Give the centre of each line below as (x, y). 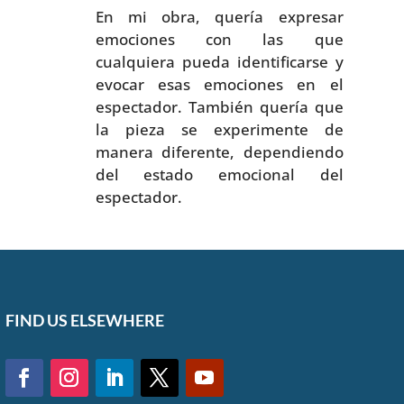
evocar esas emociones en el (219, 84)
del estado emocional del (219, 174)
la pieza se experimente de (219, 129)
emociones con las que (219, 39)
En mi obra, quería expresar (219, 16)
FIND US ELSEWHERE (84, 321)
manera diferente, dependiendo (219, 151)
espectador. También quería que (219, 106)
